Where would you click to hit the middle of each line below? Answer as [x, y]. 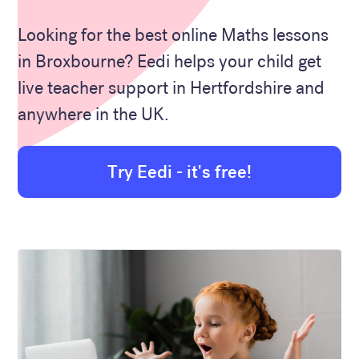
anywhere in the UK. [94, 115]
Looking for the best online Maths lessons [173, 35]
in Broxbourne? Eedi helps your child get [170, 62]
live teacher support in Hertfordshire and [171, 88]
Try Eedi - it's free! [179, 171]
